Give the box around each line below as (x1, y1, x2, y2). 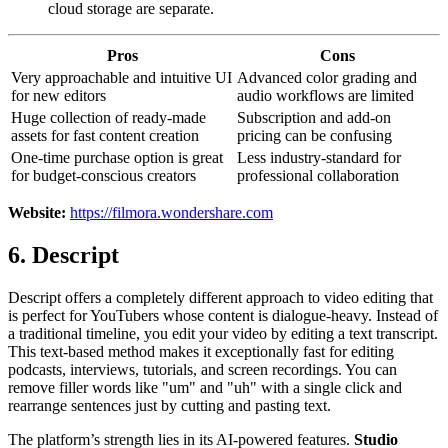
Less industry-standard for (237, 149, 401, 167)
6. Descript (8, 241, 119, 268)
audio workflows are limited (237, 87, 414, 105)
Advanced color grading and (237, 69, 417, 87)
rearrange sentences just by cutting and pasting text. (8, 396, 331, 414)
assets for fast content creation (11, 127, 199, 145)
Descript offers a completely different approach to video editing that (8, 288, 433, 306)
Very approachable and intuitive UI (11, 69, 232, 87)
